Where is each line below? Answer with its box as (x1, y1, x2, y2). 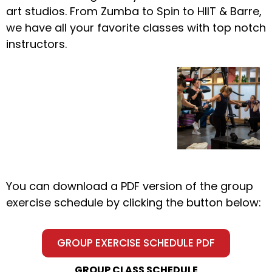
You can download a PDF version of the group (6, 178, 253, 194)
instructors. (6, 36, 67, 52)
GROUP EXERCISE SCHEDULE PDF (57, 235, 215, 250)
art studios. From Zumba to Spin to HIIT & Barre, (6, 4, 262, 19)
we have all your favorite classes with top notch (6, 20, 266, 35)
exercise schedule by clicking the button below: (6, 195, 261, 211)
